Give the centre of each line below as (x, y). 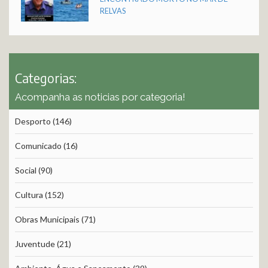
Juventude (35, 244)
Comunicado (38, 146)
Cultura (29, 195)
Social (26, 170)
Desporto (33, 121)
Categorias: (46, 78)
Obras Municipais (47, 220)
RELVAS (113, 11)
